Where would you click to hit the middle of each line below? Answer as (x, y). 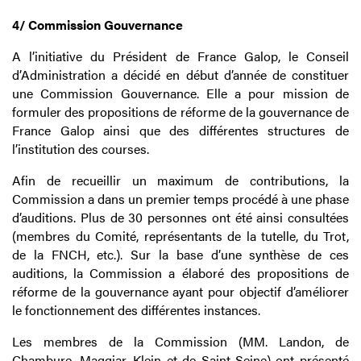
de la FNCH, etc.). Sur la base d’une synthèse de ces (180, 255)
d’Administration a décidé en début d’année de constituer (180, 75)
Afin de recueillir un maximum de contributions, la (180, 180)
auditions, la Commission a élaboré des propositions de (180, 273)
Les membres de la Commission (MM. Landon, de (180, 342)
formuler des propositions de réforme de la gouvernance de (180, 112)
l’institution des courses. (81, 149)
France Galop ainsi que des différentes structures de (180, 131)
